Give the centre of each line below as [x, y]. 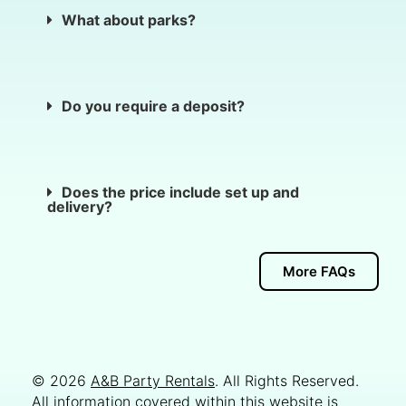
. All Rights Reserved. [287, 380]
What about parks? [130, 19]
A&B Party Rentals [153, 380]
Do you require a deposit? [153, 106]
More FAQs [319, 271]
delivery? [80, 206]
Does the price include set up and [180, 192]
